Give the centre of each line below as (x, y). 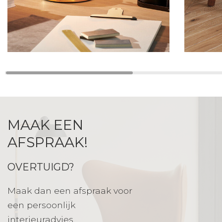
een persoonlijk (41, 205)
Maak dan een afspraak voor (70, 191)
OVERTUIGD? (41, 167)
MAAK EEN (45, 125)
